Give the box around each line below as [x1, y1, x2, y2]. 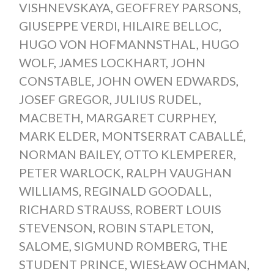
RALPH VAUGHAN [125, 165, 232, 180]
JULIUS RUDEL [114, 92, 199, 107]
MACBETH [18, 110, 81, 125]
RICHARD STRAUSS [18, 202, 130, 217]
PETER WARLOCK [18, 165, 121, 180]
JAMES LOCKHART [58, 55, 166, 70]
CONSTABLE [18, 73, 92, 89]
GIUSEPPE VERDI [18, 18, 117, 34]
